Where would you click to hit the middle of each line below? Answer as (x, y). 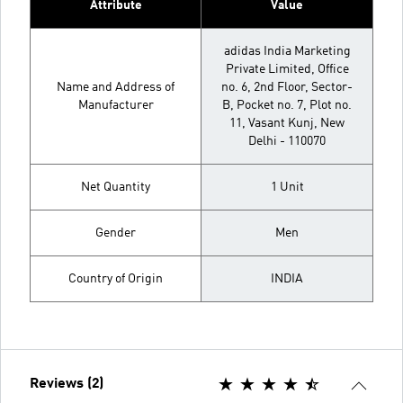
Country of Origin (116, 278)
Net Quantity (116, 187)
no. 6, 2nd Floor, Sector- (287, 87)
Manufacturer (116, 105)
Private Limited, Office (287, 69)
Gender (116, 233)
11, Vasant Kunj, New (287, 123)
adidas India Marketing (287, 51)
